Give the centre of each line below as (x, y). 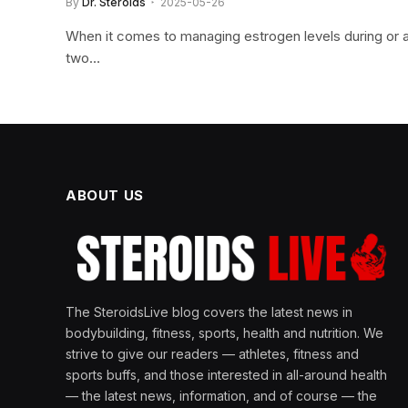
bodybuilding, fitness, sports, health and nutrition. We (224, 333)
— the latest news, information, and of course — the (221, 396)
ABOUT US (105, 196)
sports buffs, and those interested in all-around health (226, 375)
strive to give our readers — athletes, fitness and (212, 354)
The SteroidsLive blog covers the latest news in (209, 312)
